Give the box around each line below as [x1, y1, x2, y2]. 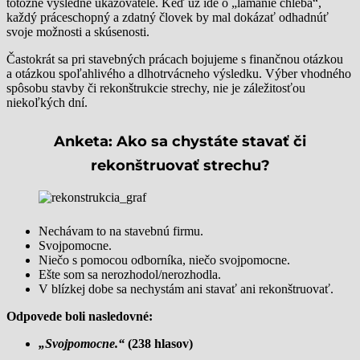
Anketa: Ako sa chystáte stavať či [54, 132, 306, 150]
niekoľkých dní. [6, 95, 88, 109]
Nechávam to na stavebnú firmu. [39, 223, 203, 238]
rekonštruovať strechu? [90, 156, 270, 174]
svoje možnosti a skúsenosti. [6, 24, 149, 39]
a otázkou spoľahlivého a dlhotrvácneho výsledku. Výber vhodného [6, 66, 351, 80]
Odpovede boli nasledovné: [6, 309, 153, 323]
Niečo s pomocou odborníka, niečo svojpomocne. [39, 252, 290, 267]
